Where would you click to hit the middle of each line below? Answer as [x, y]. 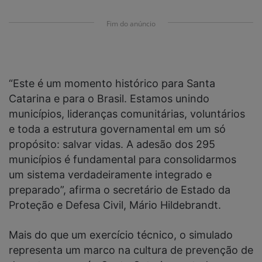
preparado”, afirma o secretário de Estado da [120, 190]
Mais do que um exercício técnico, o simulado [121, 235]
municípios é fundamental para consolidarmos [123, 160]
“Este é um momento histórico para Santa [112, 84]
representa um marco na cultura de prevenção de [131, 250]
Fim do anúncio [131, 23]
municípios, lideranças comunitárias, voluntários [127, 114]
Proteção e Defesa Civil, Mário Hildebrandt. [115, 205]
